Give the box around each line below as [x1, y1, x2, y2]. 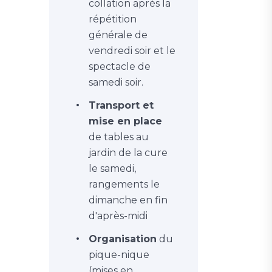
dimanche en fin [89, 194, 168, 206]
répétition [89, 13, 137, 25]
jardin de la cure [89, 146, 168, 158]
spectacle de [89, 60, 151, 72]
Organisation [89, 233, 157, 245]
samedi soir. [89, 76, 143, 88]
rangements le [89, 178, 160, 190]
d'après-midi [89, 209, 148, 222]
